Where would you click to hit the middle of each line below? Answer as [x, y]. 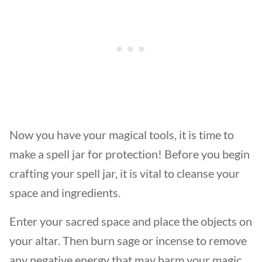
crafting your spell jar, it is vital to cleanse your [125, 173]
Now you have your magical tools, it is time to [122, 135]
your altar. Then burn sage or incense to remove [128, 240]
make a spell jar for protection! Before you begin [130, 154]
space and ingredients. [66, 192]
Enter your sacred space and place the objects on [131, 221]
